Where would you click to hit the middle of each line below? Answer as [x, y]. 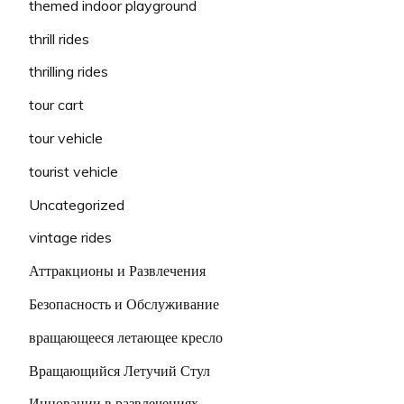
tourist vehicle [73, 171]
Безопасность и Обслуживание [124, 303]
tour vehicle [66, 138]
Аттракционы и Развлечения [117, 271]
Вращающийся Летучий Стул [119, 370]
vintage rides [70, 238]
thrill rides [59, 38]
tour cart [56, 105]
